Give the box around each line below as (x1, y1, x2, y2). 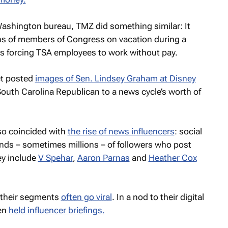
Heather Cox (148, 152, 197, 163)
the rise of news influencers (67, 126, 175, 136)
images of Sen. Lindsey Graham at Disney (35, 73, 196, 83)
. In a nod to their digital (111, 192, 204, 202)
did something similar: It (93, 20, 190, 31)
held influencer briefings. (8, 205, 105, 215)
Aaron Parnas (77, 152, 130, 163)
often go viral (61, 192, 112, 202)
